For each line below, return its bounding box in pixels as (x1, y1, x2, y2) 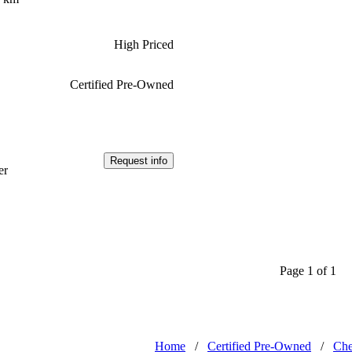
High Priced (113, 38, 174, 52)
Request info (109, 155, 167, 167)
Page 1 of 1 (280, 263, 336, 277)
